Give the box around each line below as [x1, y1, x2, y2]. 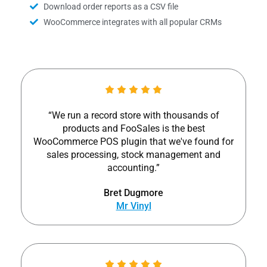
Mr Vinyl [116, 200, 151, 212]
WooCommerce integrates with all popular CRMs [43, 17, 222, 27]
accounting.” [107, 162, 160, 174]
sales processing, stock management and [46, 149, 221, 161]
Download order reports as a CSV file [43, 2, 178, 12]
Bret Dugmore [104, 187, 163, 199]
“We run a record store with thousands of [48, 110, 219, 122]
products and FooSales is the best [62, 123, 205, 135]
